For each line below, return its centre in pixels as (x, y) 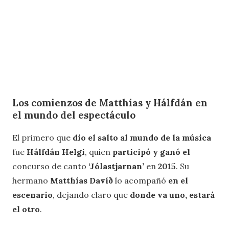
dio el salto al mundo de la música (142, 138)
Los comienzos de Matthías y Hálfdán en (110, 102)
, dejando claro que (91, 195)
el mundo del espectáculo (74, 115)
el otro (26, 209)
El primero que (42, 138)
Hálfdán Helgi (56, 152)
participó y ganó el (151, 152)
